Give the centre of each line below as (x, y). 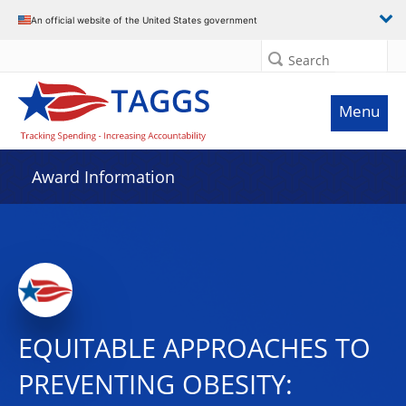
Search (309, 60)
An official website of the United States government (144, 19)
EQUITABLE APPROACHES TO (194, 348)
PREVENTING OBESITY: (155, 384)
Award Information (103, 177)
